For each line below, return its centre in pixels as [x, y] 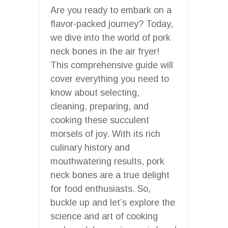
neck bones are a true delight [110, 175]
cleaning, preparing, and [99, 106]
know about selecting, [95, 92]
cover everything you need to [110, 79]
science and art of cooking [104, 216]
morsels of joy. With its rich [105, 134]
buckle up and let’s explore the [113, 202]
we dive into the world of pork [110, 37]
